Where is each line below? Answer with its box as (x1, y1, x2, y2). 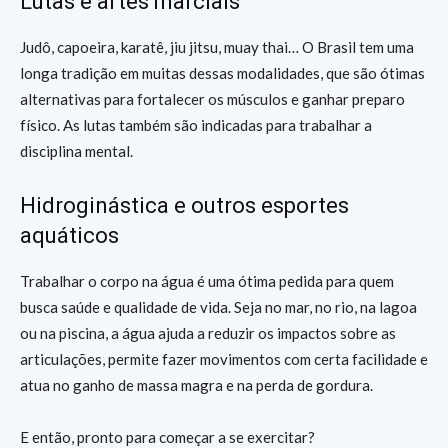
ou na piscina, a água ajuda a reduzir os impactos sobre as (20, 324, 396, 342)
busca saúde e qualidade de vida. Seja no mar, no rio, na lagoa (20, 298, 417, 316)
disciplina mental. (20, 142, 133, 160)
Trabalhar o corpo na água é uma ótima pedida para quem (20, 272, 394, 290)
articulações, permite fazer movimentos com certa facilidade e (20, 350, 428, 368)
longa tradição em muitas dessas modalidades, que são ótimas (20, 64, 425, 82)
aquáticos (20, 223, 119, 248)
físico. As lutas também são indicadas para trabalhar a (20, 116, 372, 134)
